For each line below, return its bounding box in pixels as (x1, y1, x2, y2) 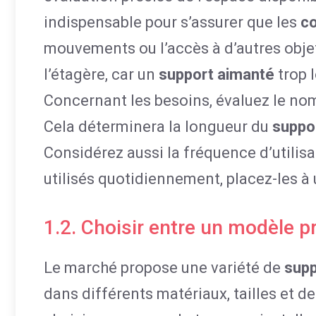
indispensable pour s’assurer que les (44, 13, 300, 31)
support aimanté (159, 66, 274, 83)
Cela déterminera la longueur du (44, 118, 272, 135)
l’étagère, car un (44, 66, 159, 83)
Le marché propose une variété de (44, 259, 284, 276)
